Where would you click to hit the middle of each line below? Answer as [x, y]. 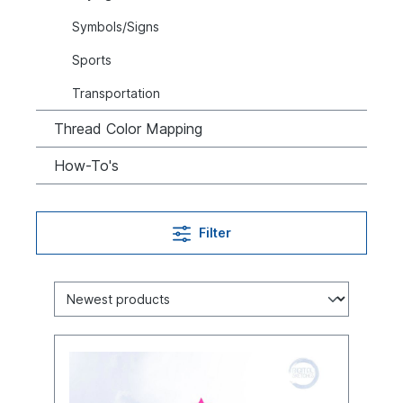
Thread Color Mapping [128, 128]
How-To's [86, 165]
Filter [213, 232]
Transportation [116, 93]
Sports [92, 59]
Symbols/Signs [116, 26]
